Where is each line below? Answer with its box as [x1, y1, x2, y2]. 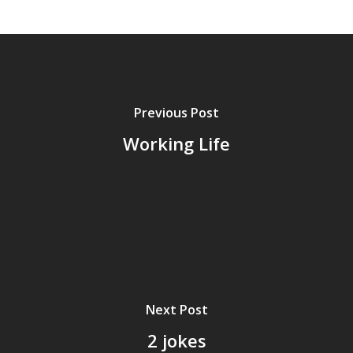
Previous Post [134, 103, 219, 121]
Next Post [145, 300, 208, 318]
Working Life [123, 131, 230, 155]
